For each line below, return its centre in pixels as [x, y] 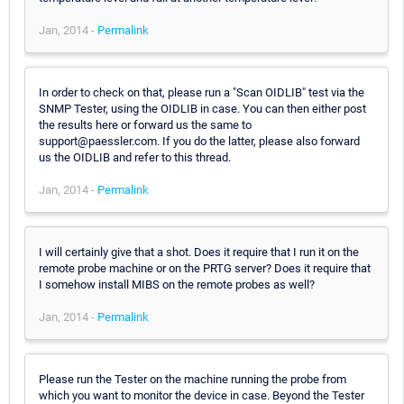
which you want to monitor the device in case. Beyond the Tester [202, 395]
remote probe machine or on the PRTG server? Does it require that [205, 268]
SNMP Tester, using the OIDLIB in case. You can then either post [202, 108]
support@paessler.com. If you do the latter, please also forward [199, 141]
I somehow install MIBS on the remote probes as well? [177, 284]
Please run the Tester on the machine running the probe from [193, 379]
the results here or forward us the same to [145, 124]
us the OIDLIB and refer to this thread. [135, 157]
